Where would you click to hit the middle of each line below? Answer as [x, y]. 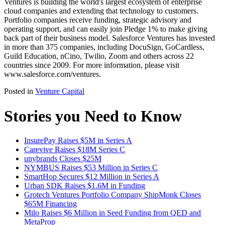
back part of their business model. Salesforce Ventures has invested [109, 38]
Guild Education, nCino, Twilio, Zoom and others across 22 [99, 56]
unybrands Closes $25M [63, 159]
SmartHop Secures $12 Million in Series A [92, 177]
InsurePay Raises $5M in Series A [78, 141]
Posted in [20, 91]
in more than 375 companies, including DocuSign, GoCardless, [104, 47]
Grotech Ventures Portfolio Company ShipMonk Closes [113, 195]
